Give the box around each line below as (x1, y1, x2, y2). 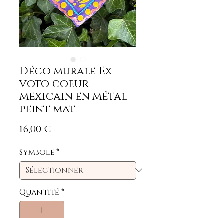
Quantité (19, 186, 59, 198)
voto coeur (19, 76, 89, 91)
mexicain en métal (19, 89, 127, 104)
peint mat (19, 102, 75, 116)
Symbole (19, 146, 54, 158)
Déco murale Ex (19, 64, 112, 78)
